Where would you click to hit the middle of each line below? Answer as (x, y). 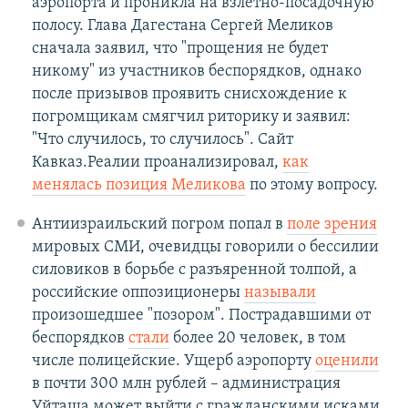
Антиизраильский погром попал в (159, 225)
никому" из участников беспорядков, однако (196, 72)
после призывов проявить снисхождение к (189, 95)
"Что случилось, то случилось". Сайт (162, 140)
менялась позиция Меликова (138, 186)
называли (280, 293)
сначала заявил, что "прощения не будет (179, 49)
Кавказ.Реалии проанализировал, (157, 163)
